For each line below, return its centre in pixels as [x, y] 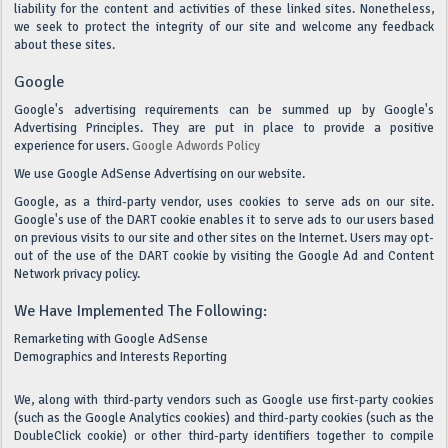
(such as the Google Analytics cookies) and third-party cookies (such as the [224, 418]
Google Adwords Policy [196, 146]
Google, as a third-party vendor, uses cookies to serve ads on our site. [224, 202]
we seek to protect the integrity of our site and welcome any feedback [224, 27]
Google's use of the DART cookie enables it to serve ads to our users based [224, 220]
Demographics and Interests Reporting [120, 357]
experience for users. [73, 146]
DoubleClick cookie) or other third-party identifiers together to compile [224, 436]
